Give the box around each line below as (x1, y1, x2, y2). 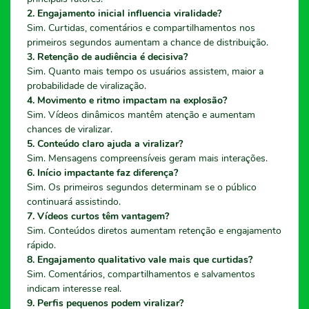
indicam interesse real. (27, 281, 121, 295)
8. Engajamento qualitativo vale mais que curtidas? (27, 252, 252, 266)
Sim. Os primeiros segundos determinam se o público (27, 180, 257, 194)
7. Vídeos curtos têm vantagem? (27, 209, 169, 223)
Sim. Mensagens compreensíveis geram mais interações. (27, 151, 268, 165)
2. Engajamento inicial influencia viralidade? (27, 6, 221, 20)
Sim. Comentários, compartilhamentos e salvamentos (27, 267, 255, 281)
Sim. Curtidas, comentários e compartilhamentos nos (27, 21, 255, 34)
